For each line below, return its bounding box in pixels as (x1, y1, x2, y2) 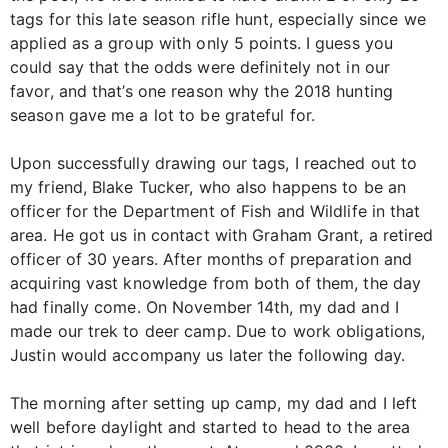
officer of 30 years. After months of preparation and (10, 248, 413, 269)
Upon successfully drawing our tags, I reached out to (10, 152, 418, 173)
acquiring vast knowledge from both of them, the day (10, 272, 422, 293)
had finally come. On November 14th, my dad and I (10, 296, 399, 317)
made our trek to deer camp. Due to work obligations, (10, 320, 426, 341)
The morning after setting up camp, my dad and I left (10, 392, 418, 413)
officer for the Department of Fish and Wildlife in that (10, 200, 421, 221)
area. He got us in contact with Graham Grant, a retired (10, 224, 434, 245)
